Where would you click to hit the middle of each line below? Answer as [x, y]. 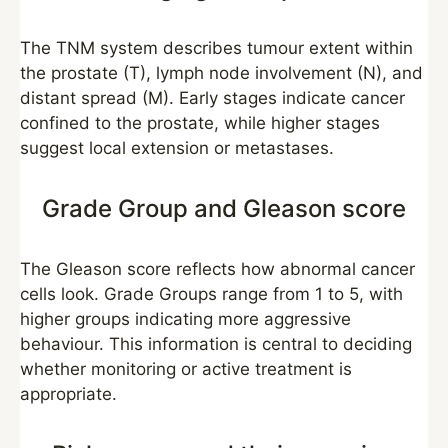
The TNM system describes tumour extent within [216, 48]
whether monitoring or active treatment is [186, 369]
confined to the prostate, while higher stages [200, 123]
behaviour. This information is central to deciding [216, 344]
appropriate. [68, 394]
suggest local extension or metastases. [177, 148]
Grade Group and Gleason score [224, 208]
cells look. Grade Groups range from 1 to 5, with [211, 294]
